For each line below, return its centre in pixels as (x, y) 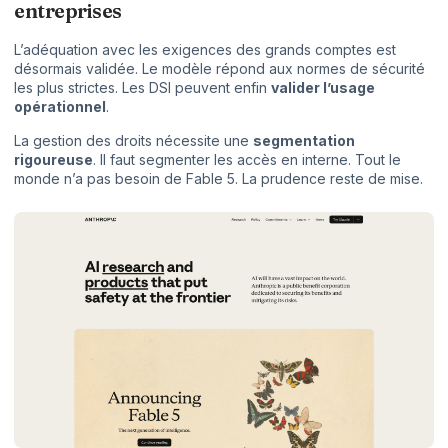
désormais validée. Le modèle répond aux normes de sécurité (219, 69)
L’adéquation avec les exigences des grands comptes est (205, 50)
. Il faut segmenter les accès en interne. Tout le (247, 159)
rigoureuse (53, 159)
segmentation (304, 140)
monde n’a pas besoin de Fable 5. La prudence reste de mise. (218, 178)
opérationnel (60, 107)
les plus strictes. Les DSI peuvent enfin (142, 88)
